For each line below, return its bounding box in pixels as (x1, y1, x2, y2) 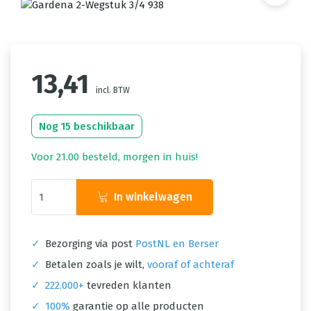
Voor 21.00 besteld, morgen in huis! (31, 151, 198, 163)
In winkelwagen (114, 190, 192, 203)
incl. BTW (96, 85, 130, 95)
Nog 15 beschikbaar (39, 120, 135, 133)
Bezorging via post (45, 237, 133, 250)
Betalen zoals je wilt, (45, 258, 144, 271)
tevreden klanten (84, 279, 171, 292)
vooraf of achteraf (147, 258, 234, 271)
